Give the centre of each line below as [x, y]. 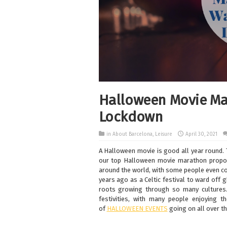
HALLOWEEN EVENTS [137, 209]
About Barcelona [132, 135]
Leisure [163, 135]
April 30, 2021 [201, 135]
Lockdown [131, 117]
